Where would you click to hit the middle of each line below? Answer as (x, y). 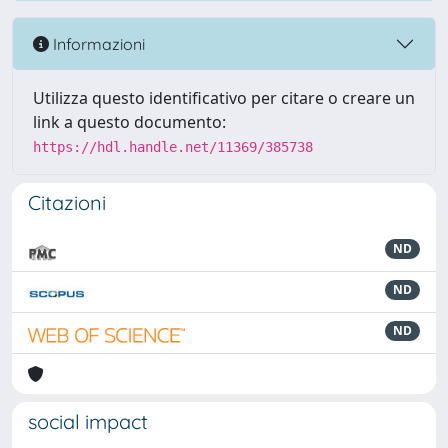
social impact (88, 421)
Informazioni (97, 43)
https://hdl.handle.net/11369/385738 (173, 147)
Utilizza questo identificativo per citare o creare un (224, 98)
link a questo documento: (129, 122)
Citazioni (67, 202)
